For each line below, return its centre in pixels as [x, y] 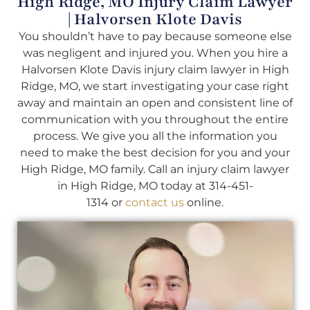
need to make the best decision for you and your [155, 153]
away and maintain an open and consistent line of [155, 103]
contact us [155, 203]
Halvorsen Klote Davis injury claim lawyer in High [155, 70]
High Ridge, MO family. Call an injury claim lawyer [155, 170]
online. [204, 203]
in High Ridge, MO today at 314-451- [155, 186]
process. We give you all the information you [155, 136]
